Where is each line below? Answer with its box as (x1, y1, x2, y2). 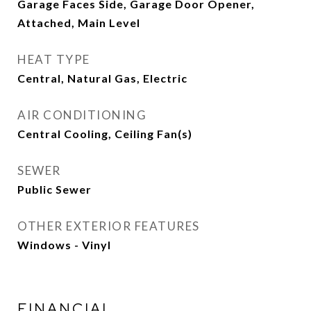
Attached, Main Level (17, 16, 140, 29)
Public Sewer (17, 183, 92, 196)
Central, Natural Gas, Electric (17, 72, 187, 85)
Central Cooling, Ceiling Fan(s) (17, 127, 192, 140)
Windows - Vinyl (17, 238, 111, 251)
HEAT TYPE (17, 52, 90, 67)
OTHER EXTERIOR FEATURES (17, 219, 200, 233)
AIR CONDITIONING (17, 108, 146, 122)
